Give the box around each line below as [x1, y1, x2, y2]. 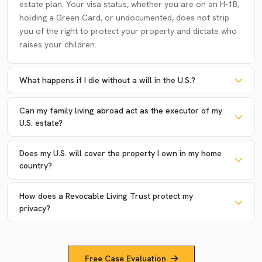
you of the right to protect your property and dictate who [19, 25, 237, 36]
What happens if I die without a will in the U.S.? [19, 74, 195, 85]
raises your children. [19, 39, 96, 50]
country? [19, 160, 52, 171]
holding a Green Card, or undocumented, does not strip [19, 12, 229, 23]
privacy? [19, 202, 50, 213]
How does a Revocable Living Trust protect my [19, 190, 193, 201]
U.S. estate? [19, 117, 63, 128]
